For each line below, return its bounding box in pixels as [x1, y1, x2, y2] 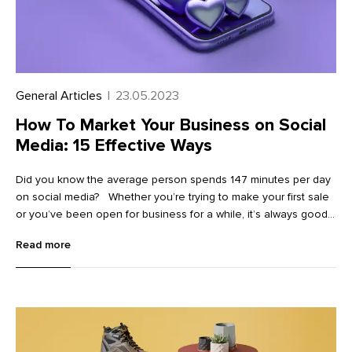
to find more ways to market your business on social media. [16, 225, 313, 239]
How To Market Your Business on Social [16, 115, 326, 136]
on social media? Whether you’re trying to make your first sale [16, 190, 329, 204]
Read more [16, 238, 71, 252]
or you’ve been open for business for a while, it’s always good [16, 207, 328, 222]
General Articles [16, 88, 102, 104]
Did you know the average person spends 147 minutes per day [16, 173, 331, 187]
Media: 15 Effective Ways [16, 135, 212, 156]
